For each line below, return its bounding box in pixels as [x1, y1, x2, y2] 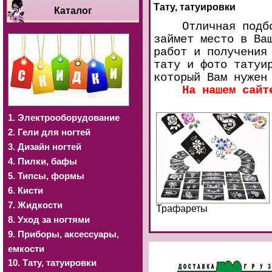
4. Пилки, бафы [8, 156, 77, 166]
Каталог [53, 5, 92, 16]
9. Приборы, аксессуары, [8, 229, 119, 239]
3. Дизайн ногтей [8, 141, 81, 152]
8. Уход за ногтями [8, 214, 90, 225]
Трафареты [156, 203, 208, 214]
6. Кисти [8, 185, 43, 195]
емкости [8, 243, 44, 253]
